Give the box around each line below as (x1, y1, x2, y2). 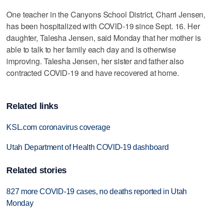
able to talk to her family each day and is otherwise (6, 44, 177, 55)
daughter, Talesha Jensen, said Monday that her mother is (6, 32, 201, 44)
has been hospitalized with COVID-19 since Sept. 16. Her (6, 20, 200, 32)
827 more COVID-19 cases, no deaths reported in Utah (6, 187, 187, 196)
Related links (6, 101, 58, 111)
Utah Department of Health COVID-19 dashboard (6, 143, 169, 151)
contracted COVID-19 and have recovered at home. (6, 67, 179, 79)
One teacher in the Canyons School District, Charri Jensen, (6, 9, 206, 20)
